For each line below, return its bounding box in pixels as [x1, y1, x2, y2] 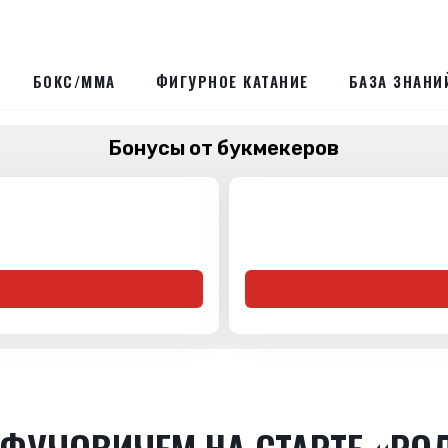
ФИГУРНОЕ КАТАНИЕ [155, 70, 309, 92]
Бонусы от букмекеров [109, 136, 339, 160]
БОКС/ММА [32, 70, 116, 92]
